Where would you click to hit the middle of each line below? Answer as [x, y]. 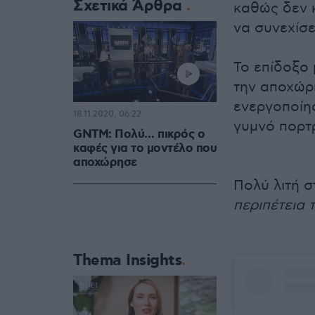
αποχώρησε [105, 163]
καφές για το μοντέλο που [145, 149]
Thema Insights [127, 261]
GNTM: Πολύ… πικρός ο [139, 135]
